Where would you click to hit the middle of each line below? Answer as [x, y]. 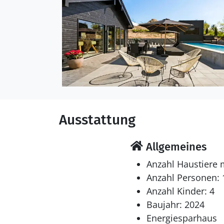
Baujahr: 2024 [175, 204]
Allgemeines [174, 147]
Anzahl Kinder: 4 [180, 191]
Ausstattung [97, 120]
